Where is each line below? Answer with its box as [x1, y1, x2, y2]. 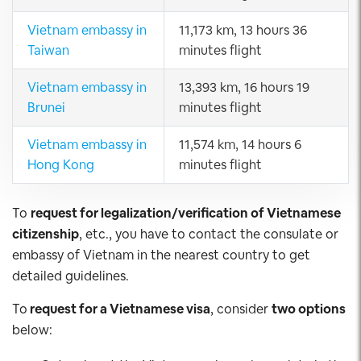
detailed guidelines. [12, 268, 129, 284]
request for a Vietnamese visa [27, 301, 210, 317]
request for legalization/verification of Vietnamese [31, 205, 341, 222]
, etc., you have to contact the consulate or [79, 226, 338, 243]
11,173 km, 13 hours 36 [179, 22, 307, 39]
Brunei [27, 99, 65, 116]
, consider [210, 301, 272, 317]
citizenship [12, 226, 79, 243]
